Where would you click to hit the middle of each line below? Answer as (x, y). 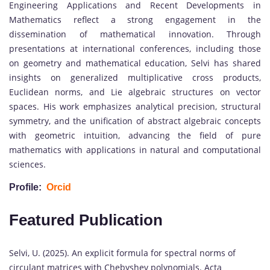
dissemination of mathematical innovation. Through (135, 34)
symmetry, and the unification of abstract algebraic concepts (135, 121)
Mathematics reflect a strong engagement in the (135, 20)
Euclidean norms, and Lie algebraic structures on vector (135, 92)
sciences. (27, 165)
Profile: (28, 187)
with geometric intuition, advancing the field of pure (135, 136)
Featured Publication (86, 220)
